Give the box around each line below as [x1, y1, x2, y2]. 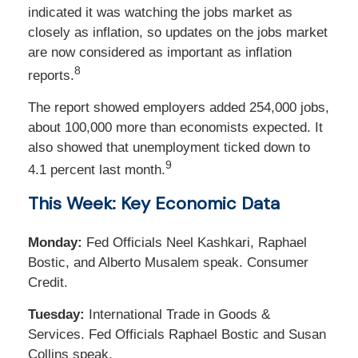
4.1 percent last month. [28, 162, 165, 178]
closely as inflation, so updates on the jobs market [28, 25, 328, 40]
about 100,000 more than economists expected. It [28, 119, 323, 135]
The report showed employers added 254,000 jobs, [28, 99, 329, 115]
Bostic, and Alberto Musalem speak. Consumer [28, 255, 308, 271]
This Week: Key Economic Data [28, 192, 280, 216]
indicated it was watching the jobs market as [28, 5, 292, 20]
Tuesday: [28, 307, 89, 323]
